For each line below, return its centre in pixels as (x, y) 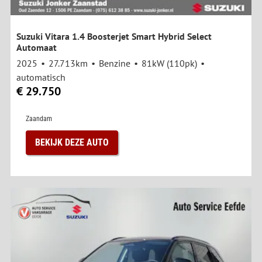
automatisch (41, 77)
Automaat (37, 48)
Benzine (115, 63)
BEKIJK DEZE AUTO (72, 143)
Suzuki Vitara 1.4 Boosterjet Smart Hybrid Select (114, 37)
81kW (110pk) (169, 63)
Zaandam (39, 119)
